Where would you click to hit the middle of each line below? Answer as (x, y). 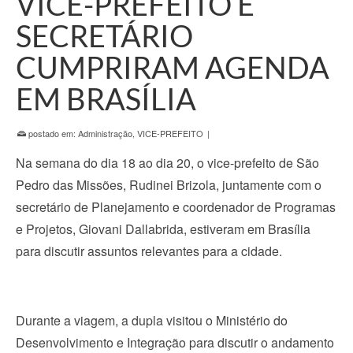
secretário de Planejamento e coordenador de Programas (176, 206)
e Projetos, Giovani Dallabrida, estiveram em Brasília (163, 229)
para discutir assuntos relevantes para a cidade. (149, 251)
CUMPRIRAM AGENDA (173, 67)
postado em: (52, 133)
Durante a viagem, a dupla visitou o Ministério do (152, 320)
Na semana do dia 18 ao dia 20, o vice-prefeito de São (167, 162)
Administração (105, 133)
